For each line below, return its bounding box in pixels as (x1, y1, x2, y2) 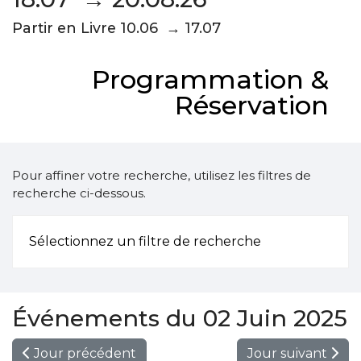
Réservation (175, 89, 329, 121)
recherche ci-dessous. (12, 185, 146, 201)
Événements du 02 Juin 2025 (12, 304, 347, 332)
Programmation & (92, 64, 329, 95)
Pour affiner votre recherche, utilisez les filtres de (12, 168, 311, 183)
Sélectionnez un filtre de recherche (29, 234, 261, 249)
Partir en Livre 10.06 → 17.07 (12, 19, 221, 36)
